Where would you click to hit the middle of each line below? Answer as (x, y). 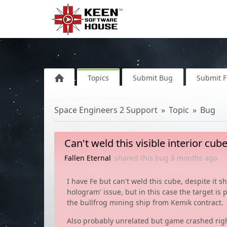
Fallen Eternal (88, 158)
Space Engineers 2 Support (106, 110)
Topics (98, 78)
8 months (187, 158)
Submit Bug (153, 78)
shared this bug (143, 158)
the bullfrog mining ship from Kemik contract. (145, 202)
